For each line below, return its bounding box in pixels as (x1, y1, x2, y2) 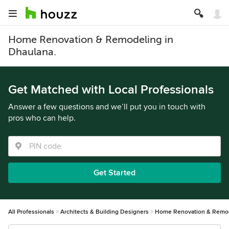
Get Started (94, 168, 135, 178)
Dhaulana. (8, 46, 56, 58)
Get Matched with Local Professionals (8, 82, 214, 97)
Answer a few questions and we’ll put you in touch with (8, 102, 205, 112)
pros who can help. (8, 113, 76, 123)
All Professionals (8, 208, 54, 216)
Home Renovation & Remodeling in (8, 34, 173, 45)
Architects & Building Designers (60, 208, 149, 216)
